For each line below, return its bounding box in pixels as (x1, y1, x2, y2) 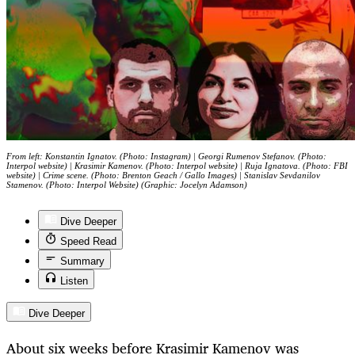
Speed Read (60, 235, 116, 248)
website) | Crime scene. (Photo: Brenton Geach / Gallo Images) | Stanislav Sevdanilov (6, 170, 320, 181)
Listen (60, 275, 88, 288)
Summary (60, 255, 105, 268)
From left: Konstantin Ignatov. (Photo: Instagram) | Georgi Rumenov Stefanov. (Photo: (6, 151, 326, 162)
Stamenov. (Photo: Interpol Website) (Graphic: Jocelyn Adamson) (6, 180, 247, 190)
